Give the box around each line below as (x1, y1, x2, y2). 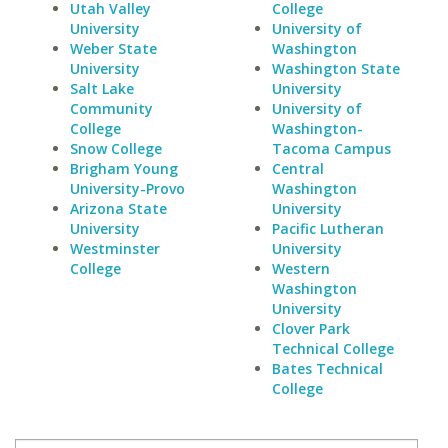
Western (271, 259, 330, 278)
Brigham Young (70, 159, 178, 178)
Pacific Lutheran (271, 219, 384, 238)
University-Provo (70, 179, 185, 198)
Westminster (70, 239, 160, 258)
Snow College (70, 139, 162, 158)
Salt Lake (70, 79, 134, 98)
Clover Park (271, 319, 350, 338)
